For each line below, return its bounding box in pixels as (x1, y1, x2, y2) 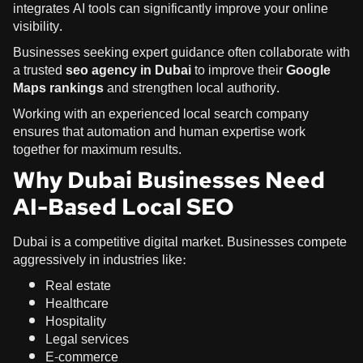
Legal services (45, 327, 129, 351)
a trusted (13, 58, 66, 82)
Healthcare (45, 291, 109, 315)
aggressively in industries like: (13, 247, 186, 271)
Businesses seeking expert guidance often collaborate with (13, 40, 350, 64)
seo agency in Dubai (66, 58, 191, 82)
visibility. (13, 14, 62, 38)
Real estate (45, 273, 111, 297)
